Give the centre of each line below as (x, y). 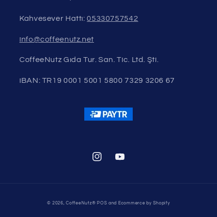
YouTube (129, 162)
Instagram (110, 162)
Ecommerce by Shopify (144, 203)
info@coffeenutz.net (57, 39)
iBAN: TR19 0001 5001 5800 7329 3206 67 (97, 81)
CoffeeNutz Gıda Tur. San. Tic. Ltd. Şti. (89, 60)
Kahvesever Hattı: (53, 18)
